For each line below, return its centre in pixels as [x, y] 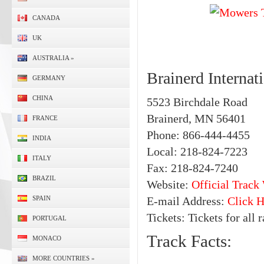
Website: [169, 184]
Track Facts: [189, 241]
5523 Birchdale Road [197, 102]
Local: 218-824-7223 [197, 151]
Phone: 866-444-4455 [198, 135]
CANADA [46, 18]
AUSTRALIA [51, 58]
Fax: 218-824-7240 [192, 168]
